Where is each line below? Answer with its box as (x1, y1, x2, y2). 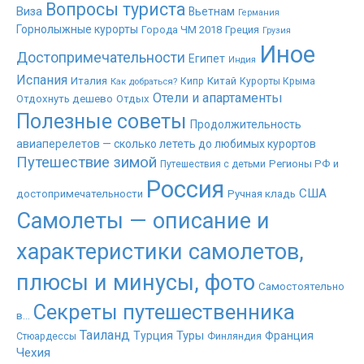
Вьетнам (188, 5, 235, 19)
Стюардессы (16, 331, 76, 343)
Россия (146, 175, 224, 204)
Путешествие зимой (16, 154, 157, 172)
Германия (238, 7, 279, 19)
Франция (265, 329, 314, 343)
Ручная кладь (227, 188, 296, 201)
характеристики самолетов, (16, 239, 304, 266)
